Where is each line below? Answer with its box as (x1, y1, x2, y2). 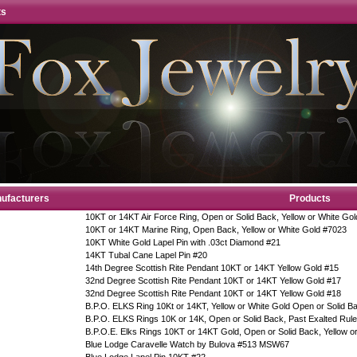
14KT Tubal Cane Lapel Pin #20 (85, 250, 207, 260)
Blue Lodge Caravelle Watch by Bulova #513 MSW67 (85, 339, 289, 349)
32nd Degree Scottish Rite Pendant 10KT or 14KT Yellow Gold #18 (85, 288, 341, 298)
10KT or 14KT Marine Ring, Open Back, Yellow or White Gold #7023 (85, 225, 347, 234)
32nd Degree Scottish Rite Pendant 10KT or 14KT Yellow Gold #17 (85, 276, 341, 285)
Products (288, 193, 331, 204)
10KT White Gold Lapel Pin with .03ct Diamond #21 (85, 237, 280, 247)
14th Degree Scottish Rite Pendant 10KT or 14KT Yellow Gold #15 (85, 263, 339, 273)
